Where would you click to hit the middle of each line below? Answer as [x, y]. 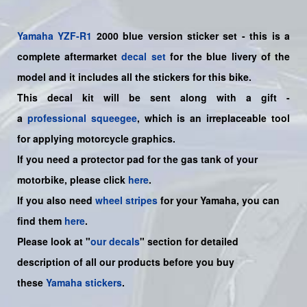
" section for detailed [189, 242]
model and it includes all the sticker [101, 77]
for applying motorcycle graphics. [96, 139]
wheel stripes [126, 200]
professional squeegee [82, 118]
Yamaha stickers [84, 283]
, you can [258, 200]
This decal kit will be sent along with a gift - [153, 98]
